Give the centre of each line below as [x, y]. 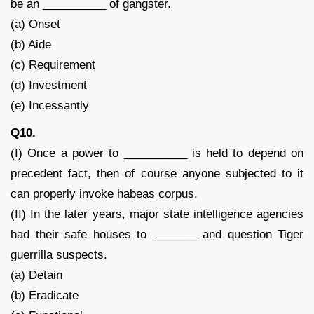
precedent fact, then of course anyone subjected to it [157, 173]
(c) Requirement [53, 64]
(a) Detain [36, 275]
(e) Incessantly [50, 105]
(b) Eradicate [45, 295]
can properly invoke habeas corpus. [104, 193]
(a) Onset [35, 24]
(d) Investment [49, 85]
